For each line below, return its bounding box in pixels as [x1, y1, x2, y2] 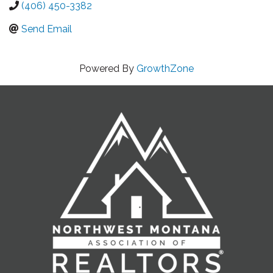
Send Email [21, 23, 72, 35]
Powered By [79, 63, 136, 74]
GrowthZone [136, 63, 194, 74]
